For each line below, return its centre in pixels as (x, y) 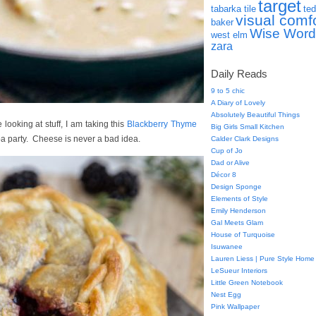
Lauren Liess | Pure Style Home (263, 259)
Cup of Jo (227, 151)
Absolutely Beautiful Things (255, 115)
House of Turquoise (243, 235)
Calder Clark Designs (245, 139)
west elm (229, 35)
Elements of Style (239, 199)
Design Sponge (236, 187)
